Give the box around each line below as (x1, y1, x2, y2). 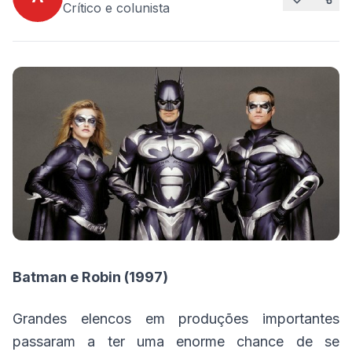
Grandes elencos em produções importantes (13, 310, 339, 328)
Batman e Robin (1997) (13, 269, 168, 286)
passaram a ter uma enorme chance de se (13, 333, 339, 350)
